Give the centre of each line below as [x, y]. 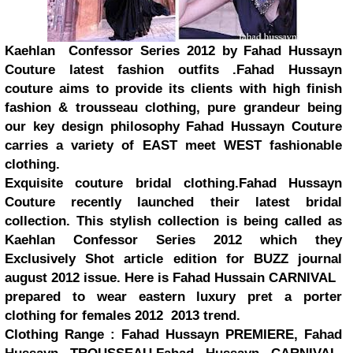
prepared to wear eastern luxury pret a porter [173, 297]
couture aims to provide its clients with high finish [173, 89]
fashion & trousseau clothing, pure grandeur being [173, 108]
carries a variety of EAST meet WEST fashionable [173, 145]
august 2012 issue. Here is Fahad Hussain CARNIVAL [170, 278]
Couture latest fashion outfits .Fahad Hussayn [173, 70]
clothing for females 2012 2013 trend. [123, 316]
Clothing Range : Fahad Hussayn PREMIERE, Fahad [173, 334]
